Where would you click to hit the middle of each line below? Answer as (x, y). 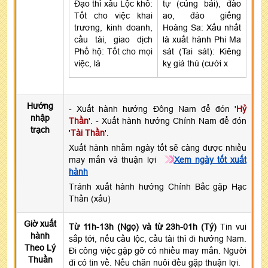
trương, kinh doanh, (113, 27)
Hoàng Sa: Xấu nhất (202, 27)
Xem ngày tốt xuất (210, 159)
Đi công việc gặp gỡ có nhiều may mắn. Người (158, 250)
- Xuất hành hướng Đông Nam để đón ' (153, 109)
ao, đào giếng (202, 15)
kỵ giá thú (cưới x (195, 63)
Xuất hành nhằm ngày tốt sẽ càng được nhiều (158, 147)
